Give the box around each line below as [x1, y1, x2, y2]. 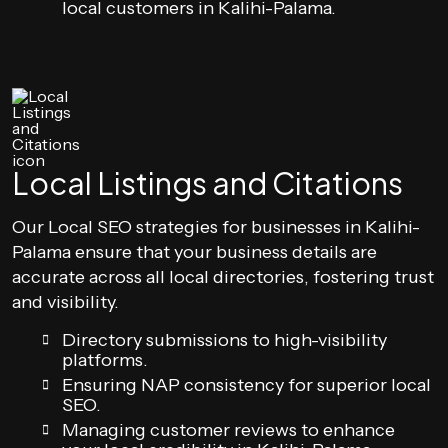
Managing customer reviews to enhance [62, 419, 395, 441]
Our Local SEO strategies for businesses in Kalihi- [12, 216, 420, 238]
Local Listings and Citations [12, 164, 403, 202]
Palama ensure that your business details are [12, 241, 377, 263]
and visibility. [12, 291, 119, 313]
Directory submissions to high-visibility [62, 329, 387, 351]
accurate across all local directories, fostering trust [12, 266, 434, 288]
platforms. [62, 349, 148, 371]
